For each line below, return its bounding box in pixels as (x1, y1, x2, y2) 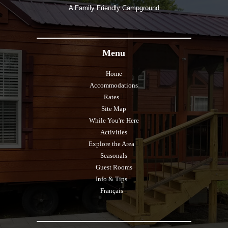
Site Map (101, 105, 127, 112)
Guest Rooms (95, 163, 132, 171)
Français (100, 187, 123, 194)
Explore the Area (89, 140, 135, 148)
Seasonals (100, 152, 128, 159)
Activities (100, 128, 128, 136)
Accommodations (90, 81, 138, 89)
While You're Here (89, 117, 139, 124)
